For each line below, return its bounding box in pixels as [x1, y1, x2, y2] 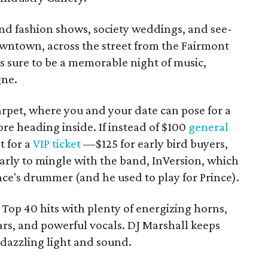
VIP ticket [33, 136, 81, 151]
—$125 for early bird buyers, [81, 136, 229, 151]
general [188, 119, 229, 134]
